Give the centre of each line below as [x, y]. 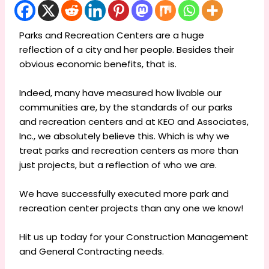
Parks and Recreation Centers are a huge [112, 35]
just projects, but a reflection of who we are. [118, 165]
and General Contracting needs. [92, 252]
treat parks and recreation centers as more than [129, 151]
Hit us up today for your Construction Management [134, 237]
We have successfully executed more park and [124, 194]
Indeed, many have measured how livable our [121, 93]
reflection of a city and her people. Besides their [127, 50]
